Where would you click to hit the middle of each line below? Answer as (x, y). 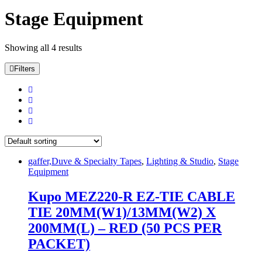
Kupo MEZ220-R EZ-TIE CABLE (132, 196)
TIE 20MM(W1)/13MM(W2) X (122, 212)
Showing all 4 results (43, 47)
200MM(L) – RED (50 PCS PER (125, 228)
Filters (25, 68)
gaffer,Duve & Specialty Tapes (85, 161)
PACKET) (59, 244)
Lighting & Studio (180, 161)
